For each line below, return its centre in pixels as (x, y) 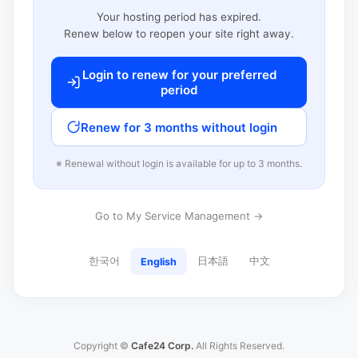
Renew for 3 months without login (179, 127)
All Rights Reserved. (239, 346)
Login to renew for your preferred (179, 75)
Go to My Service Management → (179, 216)
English (158, 261)
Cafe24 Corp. (162, 346)
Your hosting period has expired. (179, 17)
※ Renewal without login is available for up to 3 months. (179, 163)
